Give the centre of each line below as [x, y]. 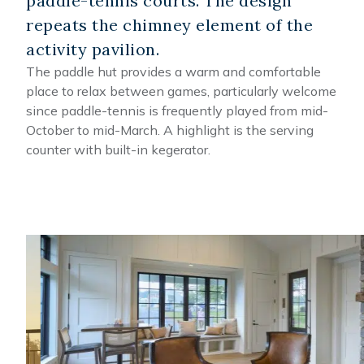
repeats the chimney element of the [169, 24]
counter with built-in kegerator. [118, 149]
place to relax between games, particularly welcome [181, 91]
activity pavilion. [93, 49]
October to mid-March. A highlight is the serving [170, 130]
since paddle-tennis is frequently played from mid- [177, 110]
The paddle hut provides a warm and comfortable [173, 71]
